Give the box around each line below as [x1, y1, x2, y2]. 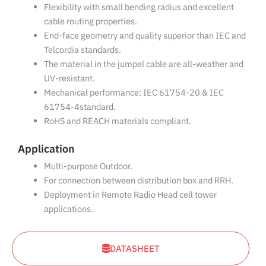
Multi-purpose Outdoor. [43, 160, 132, 172]
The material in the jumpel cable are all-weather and [43, 58, 243, 69]
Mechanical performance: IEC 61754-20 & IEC [43, 86, 224, 98]
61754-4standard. [43, 100, 116, 112]
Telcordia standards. [43, 43, 121, 55]
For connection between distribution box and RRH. [43, 175, 233, 186]
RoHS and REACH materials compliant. [43, 115, 191, 126]
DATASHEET [109, 242, 160, 254]
